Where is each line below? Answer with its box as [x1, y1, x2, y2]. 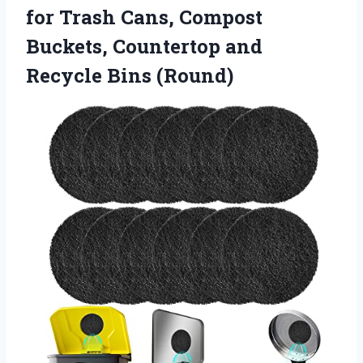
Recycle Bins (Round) [26, 62, 233, 88]
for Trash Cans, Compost [26, 3, 263, 30]
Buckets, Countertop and [26, 32, 263, 59]
